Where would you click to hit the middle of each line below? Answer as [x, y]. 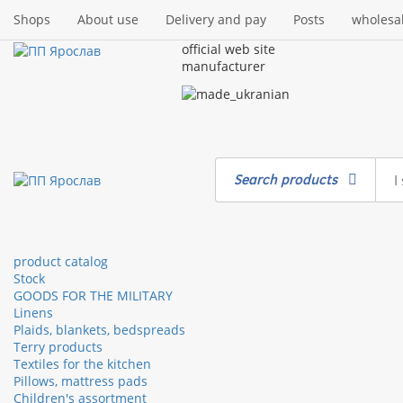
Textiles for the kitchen [82, 363]
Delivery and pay [216, 19]
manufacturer [223, 66]
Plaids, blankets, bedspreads [99, 329]
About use [108, 19]
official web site [228, 49]
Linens [33, 312]
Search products [291, 179]
